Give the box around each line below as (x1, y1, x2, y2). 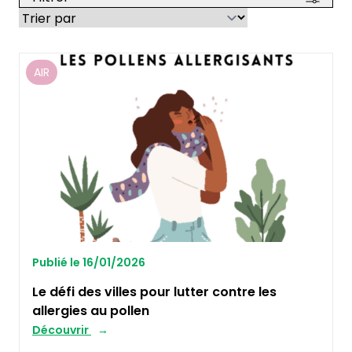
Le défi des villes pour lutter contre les (32, 283, 277, 301)
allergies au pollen (32, 302, 149, 320)
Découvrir (32, 322, 91, 338)
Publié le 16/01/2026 (32, 255, 145, 270)
